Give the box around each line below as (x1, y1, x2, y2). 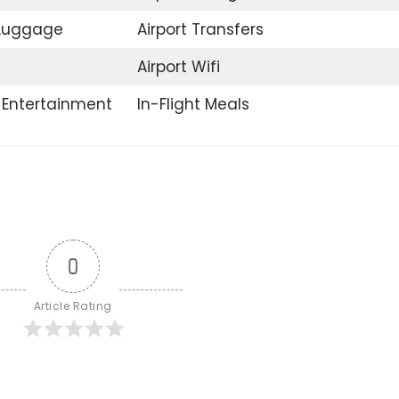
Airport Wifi (136, 55, 220, 77)
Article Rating (33, 298, 112, 314)
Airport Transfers (136, 18, 264, 40)
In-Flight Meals (136, 93, 249, 115)
